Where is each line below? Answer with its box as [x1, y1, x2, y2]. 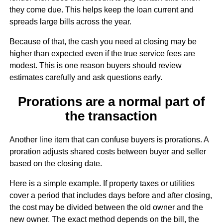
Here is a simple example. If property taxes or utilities [9, 179, 195, 188]
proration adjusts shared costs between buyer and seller [9, 147, 206, 156]
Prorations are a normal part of [17, 94, 205, 109]
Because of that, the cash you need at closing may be [9, 37, 197, 46]
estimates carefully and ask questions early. [9, 73, 162, 82]
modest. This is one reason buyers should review [9, 61, 182, 70]
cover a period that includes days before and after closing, [9, 191, 212, 200]
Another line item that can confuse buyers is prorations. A [9, 135, 209, 144]
